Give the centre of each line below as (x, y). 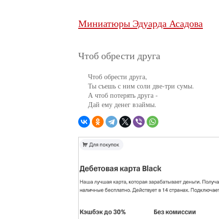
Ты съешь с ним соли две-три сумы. (136, 86)
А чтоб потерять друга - (118, 95)
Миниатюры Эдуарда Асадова (141, 23)
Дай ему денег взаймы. (117, 104)
